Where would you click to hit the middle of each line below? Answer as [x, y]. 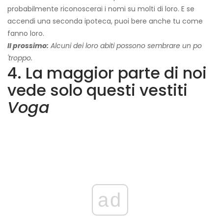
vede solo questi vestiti [97, 90]
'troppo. [20, 58]
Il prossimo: [28, 46]
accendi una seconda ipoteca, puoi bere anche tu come [105, 21]
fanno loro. [26, 34]
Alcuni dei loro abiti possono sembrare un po [125, 46]
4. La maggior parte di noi [107, 73]
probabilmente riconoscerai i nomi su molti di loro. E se [101, 9]
